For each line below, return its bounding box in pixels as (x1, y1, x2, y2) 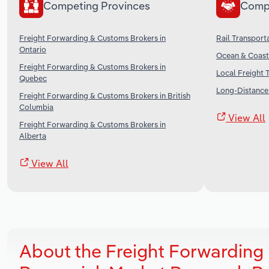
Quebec (19, 73, 47, 83)
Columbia (19, 101, 53, 112)
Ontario (19, 44, 46, 54)
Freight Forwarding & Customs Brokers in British (19, 90, 190, 100)
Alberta (19, 130, 46, 141)
